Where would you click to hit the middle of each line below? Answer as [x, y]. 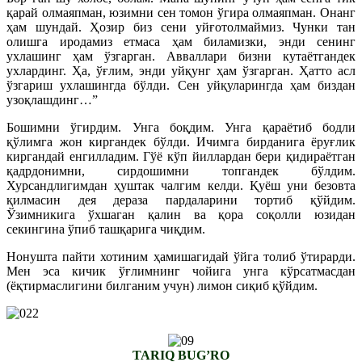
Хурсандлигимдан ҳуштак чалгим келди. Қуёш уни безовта [181, 185]
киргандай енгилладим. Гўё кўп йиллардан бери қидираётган [181, 156]
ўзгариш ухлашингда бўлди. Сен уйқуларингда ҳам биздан [181, 85]
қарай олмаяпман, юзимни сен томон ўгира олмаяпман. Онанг [181, 12]
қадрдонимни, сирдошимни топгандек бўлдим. [181, 170]
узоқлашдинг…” [52, 99]
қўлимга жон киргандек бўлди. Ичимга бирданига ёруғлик [181, 141]
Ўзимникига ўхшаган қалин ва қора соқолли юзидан [181, 214]
